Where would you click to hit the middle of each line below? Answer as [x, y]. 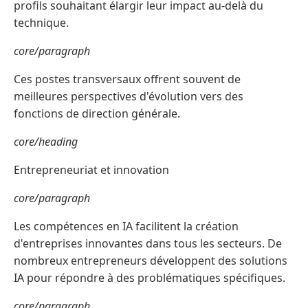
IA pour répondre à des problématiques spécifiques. [150, 278]
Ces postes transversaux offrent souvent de [127, 79]
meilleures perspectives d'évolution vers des [129, 97]
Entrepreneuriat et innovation [91, 170]
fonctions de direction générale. [97, 114]
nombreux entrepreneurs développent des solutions [151, 261]
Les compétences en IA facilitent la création [126, 227]
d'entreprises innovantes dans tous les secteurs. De [148, 244]
